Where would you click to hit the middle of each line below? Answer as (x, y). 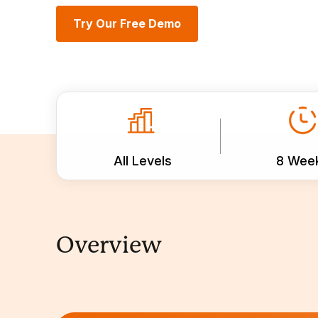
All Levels (142, 161)
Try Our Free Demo (127, 23)
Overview (109, 245)
